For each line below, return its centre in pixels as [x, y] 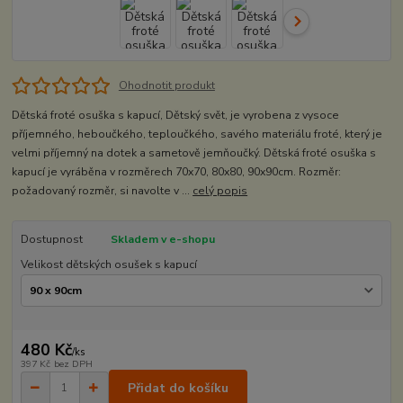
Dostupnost [51, 240]
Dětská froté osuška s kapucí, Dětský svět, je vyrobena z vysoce [176, 116]
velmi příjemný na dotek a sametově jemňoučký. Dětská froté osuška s [194, 153]
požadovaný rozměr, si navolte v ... [103, 191]
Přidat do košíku [178, 388]
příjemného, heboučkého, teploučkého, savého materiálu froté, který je [197, 134]
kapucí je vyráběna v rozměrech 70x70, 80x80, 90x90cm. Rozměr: [177, 172]
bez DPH [73, 364]
